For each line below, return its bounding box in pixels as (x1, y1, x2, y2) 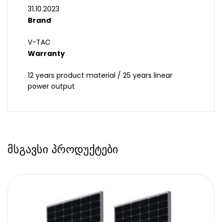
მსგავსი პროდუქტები (7, 141, 118, 158)
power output (28, 81, 75, 92)
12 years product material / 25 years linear (28, 70, 172, 81)
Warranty (28, 49, 65, 59)
